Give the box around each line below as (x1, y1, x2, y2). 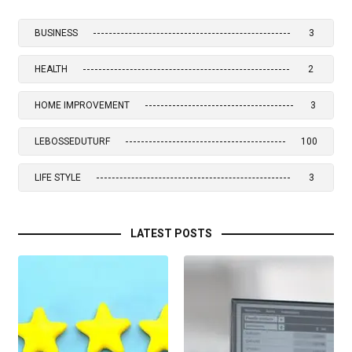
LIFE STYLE (35, 172, 81, 184)
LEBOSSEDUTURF (35, 136, 110, 148)
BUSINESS (35, 27, 78, 39)
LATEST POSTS (130, 227, 212, 240)
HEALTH (35, 64, 68, 75)
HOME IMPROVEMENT (35, 100, 130, 112)
